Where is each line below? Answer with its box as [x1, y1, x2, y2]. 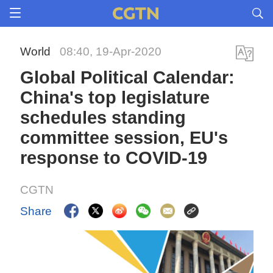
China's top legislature [20, 88, 210, 107]
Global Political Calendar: [20, 68, 235, 87]
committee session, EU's [20, 128, 229, 147]
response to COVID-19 [20, 148, 208, 168]
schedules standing [20, 108, 186, 127]
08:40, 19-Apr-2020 [60, 45, 162, 58]
